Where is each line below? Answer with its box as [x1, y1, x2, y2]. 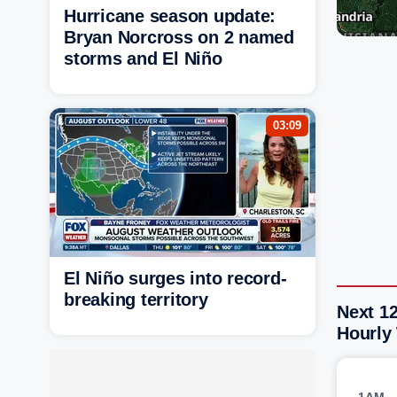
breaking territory [64, 290, 208, 309]
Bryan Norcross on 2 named [64, 27, 294, 47]
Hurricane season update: [64, 6, 276, 26]
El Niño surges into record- [64, 269, 287, 288]
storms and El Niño [64, 49, 222, 68]
